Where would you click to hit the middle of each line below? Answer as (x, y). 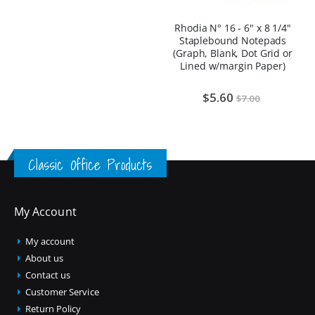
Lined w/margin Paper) (233, 66)
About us (44, 258)
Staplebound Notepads (233, 41)
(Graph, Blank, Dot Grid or (233, 53)
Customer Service (62, 292)
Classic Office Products (90, 165)
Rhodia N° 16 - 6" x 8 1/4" (233, 28)
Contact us (48, 275)
